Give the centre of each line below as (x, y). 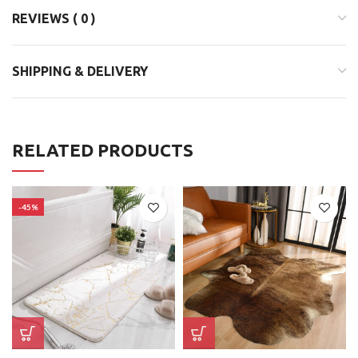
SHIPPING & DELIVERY (80, 71)
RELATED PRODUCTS (103, 149)
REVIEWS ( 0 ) (54, 18)
